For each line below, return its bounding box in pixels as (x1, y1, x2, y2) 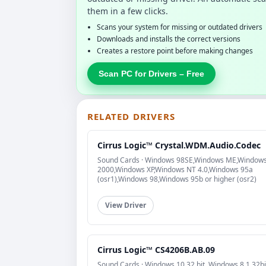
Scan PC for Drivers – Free (99, 68, 204, 78)
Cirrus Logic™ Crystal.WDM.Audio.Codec (97, 139, 261, 151)
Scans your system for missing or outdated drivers (97, 21, 262, 32)
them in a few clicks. (87, 5, 168, 17)
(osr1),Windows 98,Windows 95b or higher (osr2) (97, 173, 256, 184)
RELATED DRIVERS (87, 110, 175, 122)
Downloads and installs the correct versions (97, 33, 240, 44)
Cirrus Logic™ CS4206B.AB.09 (97, 243, 215, 255)
